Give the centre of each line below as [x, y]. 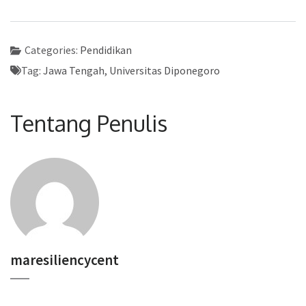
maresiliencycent [65, 260]
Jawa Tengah [74, 70]
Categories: [52, 50]
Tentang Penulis [89, 123]
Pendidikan [106, 50]
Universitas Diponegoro [165, 70]
